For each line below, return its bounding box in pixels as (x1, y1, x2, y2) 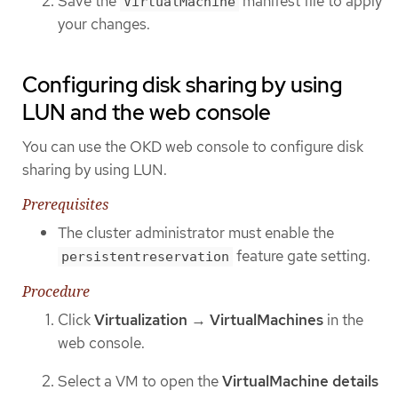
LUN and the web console (22, 98, 271, 126)
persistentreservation (61, 248, 229, 265)
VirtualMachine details (222, 370, 378, 391)
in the (323, 310, 363, 330)
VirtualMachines (210, 310, 323, 330)
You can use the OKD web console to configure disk (22, 136, 363, 156)
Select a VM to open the (58, 370, 222, 391)
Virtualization (94, 310, 187, 330)
